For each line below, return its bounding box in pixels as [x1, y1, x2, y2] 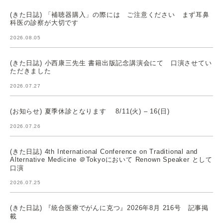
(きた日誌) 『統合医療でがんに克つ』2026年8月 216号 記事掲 [10, 204, 209, 212]
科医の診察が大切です [10, 18, 79, 26]
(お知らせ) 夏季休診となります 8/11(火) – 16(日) [10, 107, 170, 115]
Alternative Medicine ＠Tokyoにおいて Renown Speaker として [10, 155, 213, 163]
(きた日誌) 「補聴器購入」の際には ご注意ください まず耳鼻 [10, 10, 210, 18]
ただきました [10, 67, 51, 75]
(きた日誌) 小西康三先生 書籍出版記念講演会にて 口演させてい [10, 59, 212, 67]
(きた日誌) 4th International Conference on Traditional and [10, 147, 198, 155]
